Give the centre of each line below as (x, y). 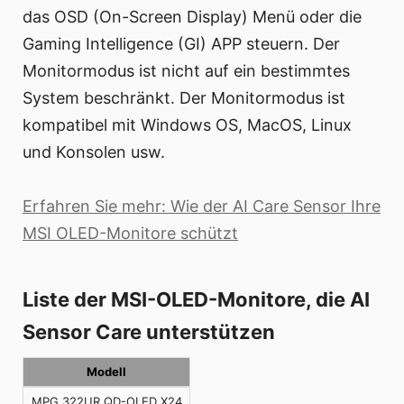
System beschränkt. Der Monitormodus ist (184, 98)
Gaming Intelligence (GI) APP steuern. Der (181, 44)
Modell (106, 372)
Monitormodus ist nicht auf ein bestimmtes (186, 71)
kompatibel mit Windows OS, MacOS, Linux (187, 125)
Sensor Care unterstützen (149, 332)
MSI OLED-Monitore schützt (130, 234)
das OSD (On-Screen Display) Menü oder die (192, 17)
